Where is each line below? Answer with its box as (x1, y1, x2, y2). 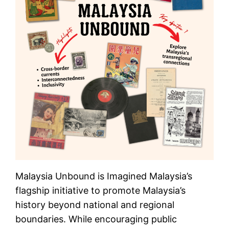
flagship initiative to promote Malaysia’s (15, 185, 186, 196)
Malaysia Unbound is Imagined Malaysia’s (15, 170, 193, 181)
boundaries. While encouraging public (15, 213, 177, 224)
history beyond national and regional (15, 199, 175, 210)
